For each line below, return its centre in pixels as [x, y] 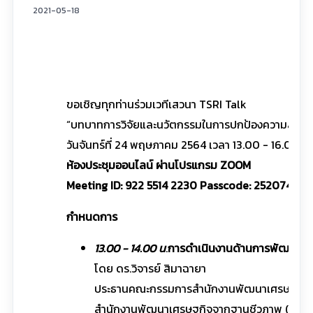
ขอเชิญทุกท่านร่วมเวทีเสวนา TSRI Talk [156, 104]
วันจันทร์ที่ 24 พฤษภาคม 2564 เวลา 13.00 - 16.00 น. [188, 144]
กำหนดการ [92, 216]
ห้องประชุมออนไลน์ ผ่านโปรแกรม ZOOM [158, 165]
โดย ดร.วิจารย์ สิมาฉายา [150, 268]
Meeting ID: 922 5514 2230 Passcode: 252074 [182, 185]
